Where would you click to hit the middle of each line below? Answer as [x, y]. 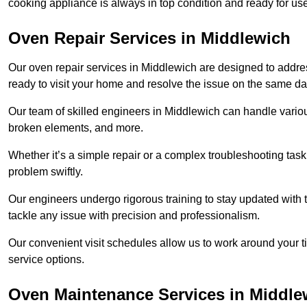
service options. [46, 260]
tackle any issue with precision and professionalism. [134, 216]
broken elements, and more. [77, 128]
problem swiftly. [46, 172]
